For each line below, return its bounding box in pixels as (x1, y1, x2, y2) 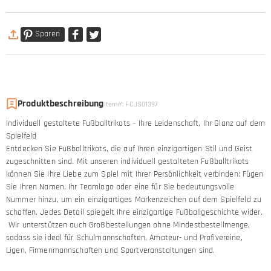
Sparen (35, 28, 60, 40)
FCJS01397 (125, 99, 158, 109)
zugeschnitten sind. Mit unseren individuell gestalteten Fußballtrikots (6, 155, 249, 167)
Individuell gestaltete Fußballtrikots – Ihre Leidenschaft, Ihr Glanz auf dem (6, 117, 265, 129)
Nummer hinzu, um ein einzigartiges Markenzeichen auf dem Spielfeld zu (6, 194, 262, 205)
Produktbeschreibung (18, 97, 104, 110)
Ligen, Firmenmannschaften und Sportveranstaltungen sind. (6, 244, 215, 256)
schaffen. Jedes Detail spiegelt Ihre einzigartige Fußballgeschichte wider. (6, 206, 263, 218)
